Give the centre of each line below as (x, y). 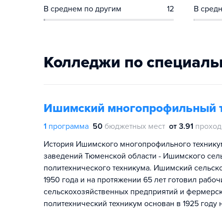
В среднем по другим (83, 9)
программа (69, 126)
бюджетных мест (135, 126)
